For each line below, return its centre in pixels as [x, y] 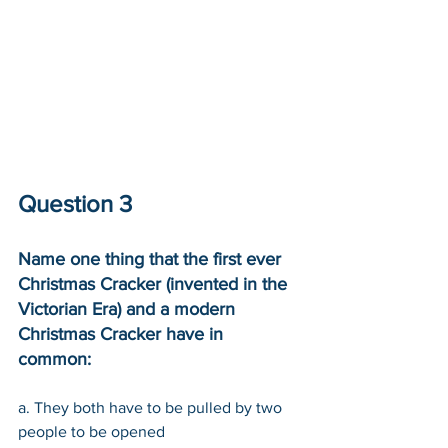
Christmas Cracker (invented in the [155, 283]
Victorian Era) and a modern [129, 308]
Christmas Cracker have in [123, 333]
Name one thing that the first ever [152, 258]
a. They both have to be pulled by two [152, 407]
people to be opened [91, 431]
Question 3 [75, 203]
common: [57, 358]
